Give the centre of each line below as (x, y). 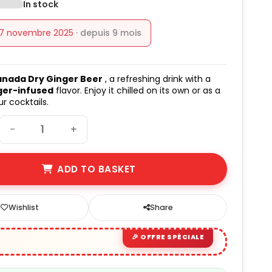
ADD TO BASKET (97, 169)
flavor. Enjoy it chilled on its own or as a (137, 90)
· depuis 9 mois (109, 32)
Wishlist (23, 207)
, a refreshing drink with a (157, 79)
